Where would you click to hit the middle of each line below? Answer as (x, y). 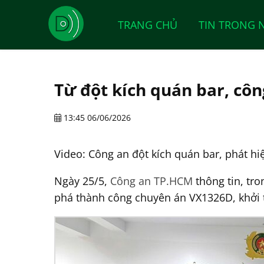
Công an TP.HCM (151, 181)
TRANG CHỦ (148, 25)
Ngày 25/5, (82, 181)
